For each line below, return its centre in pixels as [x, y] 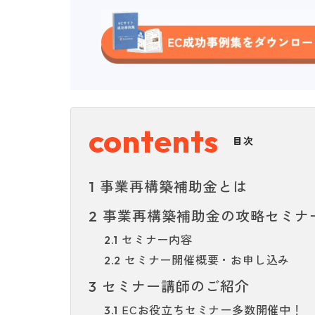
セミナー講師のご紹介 [173, 285]
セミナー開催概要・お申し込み [206, 259]
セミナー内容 [155, 239]
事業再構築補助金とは [171, 186]
